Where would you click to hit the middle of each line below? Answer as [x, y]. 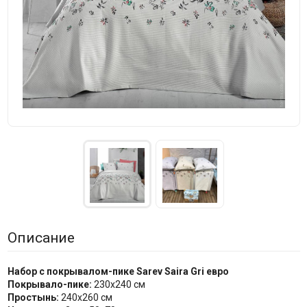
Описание [41, 238]
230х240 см [118, 285]
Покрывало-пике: [49, 285]
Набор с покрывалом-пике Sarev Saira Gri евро [118, 272]
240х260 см [86, 298]
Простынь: [34, 298]
